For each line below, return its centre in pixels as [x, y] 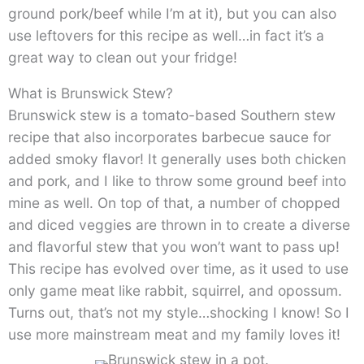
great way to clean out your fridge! [123, 58]
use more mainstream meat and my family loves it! [174, 335]
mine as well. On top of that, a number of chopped [174, 203]
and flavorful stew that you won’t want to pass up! [174, 247]
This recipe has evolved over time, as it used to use [178, 269]
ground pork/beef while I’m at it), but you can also [172, 14]
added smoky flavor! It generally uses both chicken [177, 159]
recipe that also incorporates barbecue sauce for [169, 137]
